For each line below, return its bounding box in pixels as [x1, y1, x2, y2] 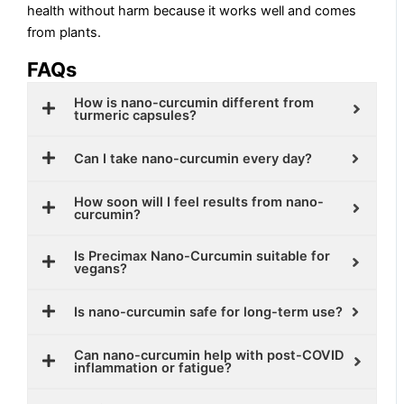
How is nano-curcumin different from [74, 94, 315, 111]
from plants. [27, 24, 102, 41]
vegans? [74, 260, 128, 277]
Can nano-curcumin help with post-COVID [74, 346, 345, 363]
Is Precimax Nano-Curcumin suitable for [74, 247, 331, 264]
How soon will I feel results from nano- [74, 193, 325, 210]
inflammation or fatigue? [74, 359, 233, 376]
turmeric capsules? [74, 106, 197, 124]
